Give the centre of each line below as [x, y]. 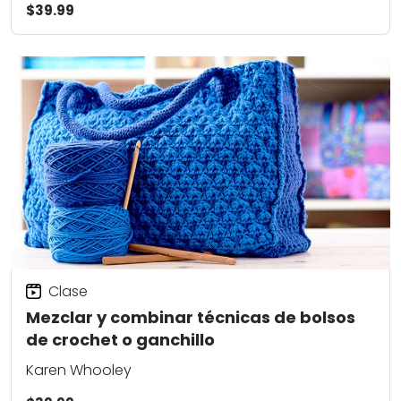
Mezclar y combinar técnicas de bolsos [191, 318]
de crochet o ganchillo [120, 340]
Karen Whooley [79, 370]
